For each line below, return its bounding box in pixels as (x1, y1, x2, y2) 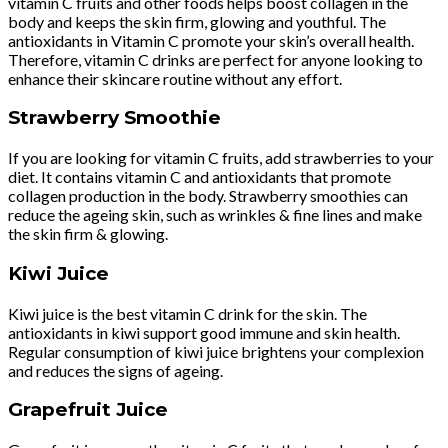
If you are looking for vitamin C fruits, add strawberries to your (8, 148, 434, 168)
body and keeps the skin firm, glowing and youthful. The (8, 11, 386, 31)
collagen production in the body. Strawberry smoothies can (8, 186, 408, 206)
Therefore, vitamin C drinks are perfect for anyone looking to (8, 49, 423, 69)
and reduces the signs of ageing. (8, 360, 226, 380)
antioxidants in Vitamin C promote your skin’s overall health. (8, 30, 414, 50)
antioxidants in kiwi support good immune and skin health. (8, 322, 400, 342)
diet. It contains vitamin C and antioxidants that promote (8, 167, 391, 187)
